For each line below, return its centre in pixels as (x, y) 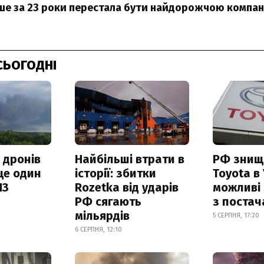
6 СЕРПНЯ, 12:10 (98, 229)
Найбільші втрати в (129, 159)
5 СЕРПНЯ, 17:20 (236, 215)
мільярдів (102, 215)
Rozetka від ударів (126, 187)
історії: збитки (115, 173)
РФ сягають (108, 201)
